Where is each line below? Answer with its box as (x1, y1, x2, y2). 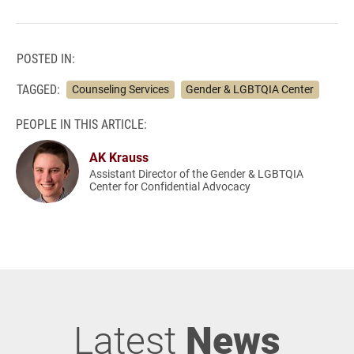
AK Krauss (89, 149, 149, 165)
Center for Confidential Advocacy (89, 179, 251, 194)
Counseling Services (71, 81, 169, 96)
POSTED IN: (17, 50, 75, 66)
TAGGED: (17, 81, 60, 98)
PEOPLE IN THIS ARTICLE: (16, 115, 147, 132)
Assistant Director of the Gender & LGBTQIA (89, 166, 304, 181)
